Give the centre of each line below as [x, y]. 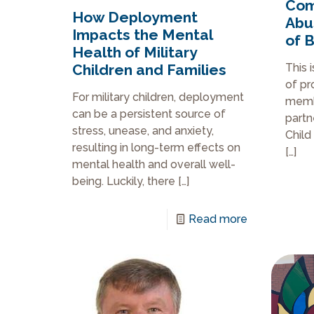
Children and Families [150, 69]
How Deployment [135, 17]
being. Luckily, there [124, 181]
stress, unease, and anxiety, [143, 130]
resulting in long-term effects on [157, 147]
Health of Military [135, 52]
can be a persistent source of [149, 114]
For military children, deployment [158, 97]
